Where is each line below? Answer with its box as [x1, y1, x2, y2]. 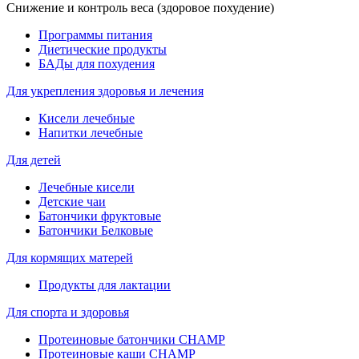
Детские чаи [38, 194, 106, 208]
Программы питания [38, 27, 152, 42]
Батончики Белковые [38, 223, 153, 237]
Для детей [6, 152, 61, 167]
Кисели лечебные [38, 111, 135, 125]
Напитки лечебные [38, 125, 143, 139]
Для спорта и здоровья [6, 305, 129, 319]
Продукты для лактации [38, 277, 171, 292]
